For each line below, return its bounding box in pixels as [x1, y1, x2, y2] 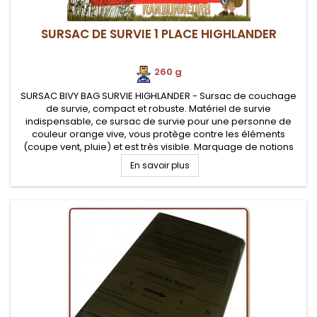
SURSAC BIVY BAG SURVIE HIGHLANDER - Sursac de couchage [21, 89, 296, 103]
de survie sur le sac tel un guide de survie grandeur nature [25, 153, 292, 166]
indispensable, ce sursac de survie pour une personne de [25, 115, 292, 128]
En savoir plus [129, 159, 190, 171]
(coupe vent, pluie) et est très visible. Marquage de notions [23, 140, 294, 154]
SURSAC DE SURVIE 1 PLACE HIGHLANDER [40, 25, 277, 42]
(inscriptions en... [120, 166, 197, 179]
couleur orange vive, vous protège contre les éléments [32, 127, 285, 141]
